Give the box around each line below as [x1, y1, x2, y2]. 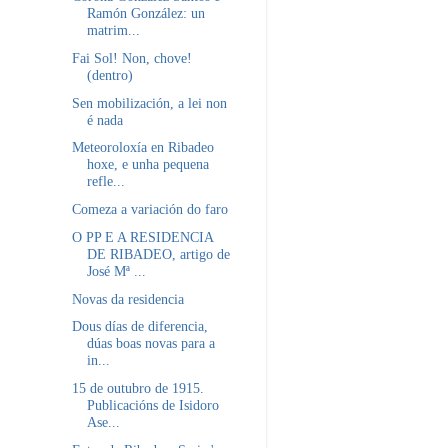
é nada [86, 111, 123, 128]
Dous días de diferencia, [71, 318, 208, 335]
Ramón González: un [86, 4, 205, 21]
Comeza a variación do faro [71, 201, 228, 218]
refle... [86, 173, 125, 190]
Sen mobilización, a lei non [71, 94, 227, 111]
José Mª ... [86, 262, 146, 279]
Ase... [86, 414, 120, 431]
